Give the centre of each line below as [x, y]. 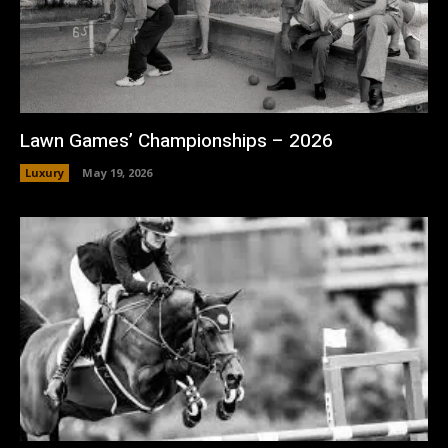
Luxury [44, 172]
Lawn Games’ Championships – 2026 [176, 140]
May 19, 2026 [117, 172]
